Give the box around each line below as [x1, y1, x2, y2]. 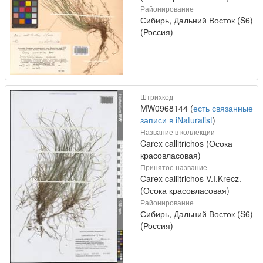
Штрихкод [140, 91, 173, 102]
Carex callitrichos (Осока [140, 137, 232, 149]
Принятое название [140, 161, 207, 172]
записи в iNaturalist [140, 113, 213, 126]
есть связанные [193, 102, 253, 114]
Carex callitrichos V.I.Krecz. [140, 172, 241, 184]
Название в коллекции [140, 126, 215, 137]
